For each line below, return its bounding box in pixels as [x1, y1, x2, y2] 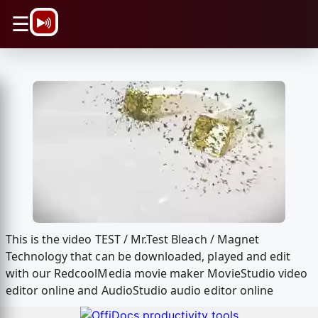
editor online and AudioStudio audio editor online [5, 283, 274, 299]
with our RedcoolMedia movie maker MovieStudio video [5, 265, 308, 282]
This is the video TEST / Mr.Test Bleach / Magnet [5, 231, 260, 248]
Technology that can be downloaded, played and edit [5, 248, 291, 265]
